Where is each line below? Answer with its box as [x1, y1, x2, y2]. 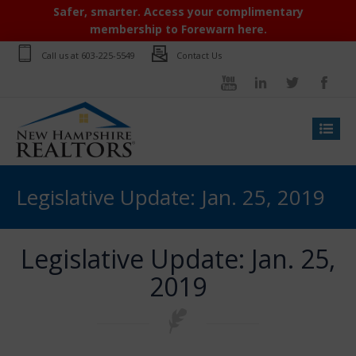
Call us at [41, 49, 81, 61]
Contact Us [176, 49, 222, 61]
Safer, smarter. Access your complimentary [52, 4, 304, 19]
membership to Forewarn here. [89, 21, 267, 37]
